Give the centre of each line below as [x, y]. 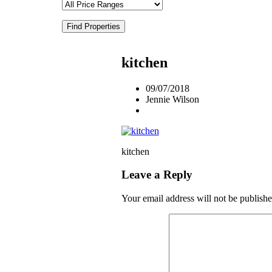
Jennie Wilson [172, 99]
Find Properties [93, 26]
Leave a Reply [157, 175]
